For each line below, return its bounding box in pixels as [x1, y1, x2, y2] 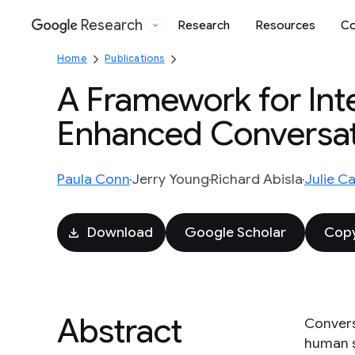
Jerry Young [132, 170, 209, 188]
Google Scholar [185, 223, 286, 241]
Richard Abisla [211, 170, 303, 188]
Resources [255, 17, 315, 32]
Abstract [57, 310, 182, 352]
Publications [105, 52, 165, 64]
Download [87, 223, 153, 241]
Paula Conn [57, 170, 130, 188]
